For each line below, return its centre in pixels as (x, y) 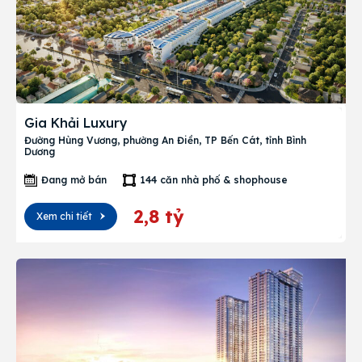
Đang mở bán (74, 180)
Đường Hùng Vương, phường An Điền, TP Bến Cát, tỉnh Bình (165, 140)
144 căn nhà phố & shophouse (214, 180)
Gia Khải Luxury (76, 123)
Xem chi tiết (64, 216)
